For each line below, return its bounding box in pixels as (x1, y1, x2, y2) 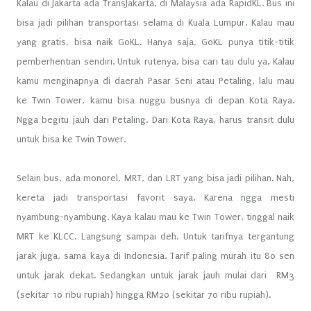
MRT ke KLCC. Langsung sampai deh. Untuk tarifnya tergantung (17, 230, 294, 242)
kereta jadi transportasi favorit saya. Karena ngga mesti (17, 192, 294, 203)
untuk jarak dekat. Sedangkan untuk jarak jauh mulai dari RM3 (17, 269, 294, 280)
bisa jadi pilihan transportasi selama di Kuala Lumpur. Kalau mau (17, 17, 294, 28)
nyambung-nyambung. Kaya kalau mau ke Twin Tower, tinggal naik (17, 211, 294, 222)
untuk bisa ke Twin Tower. (17, 133, 128, 144)
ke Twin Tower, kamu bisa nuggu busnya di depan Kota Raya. (17, 94, 294, 106)
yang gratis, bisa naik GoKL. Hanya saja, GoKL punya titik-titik (17, 36, 294, 47)
